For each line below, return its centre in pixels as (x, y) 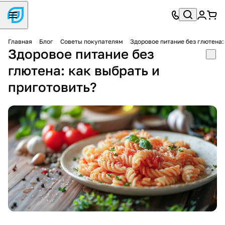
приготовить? (52, 87)
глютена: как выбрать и (84, 71)
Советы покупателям (92, 41)
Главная (20, 41)
